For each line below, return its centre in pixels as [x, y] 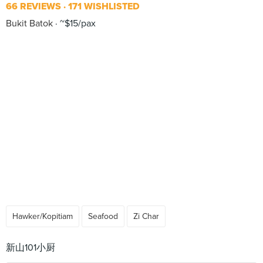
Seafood [103, 216]
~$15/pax [77, 23]
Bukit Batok [29, 23]
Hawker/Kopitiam [43, 216]
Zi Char [146, 216]
